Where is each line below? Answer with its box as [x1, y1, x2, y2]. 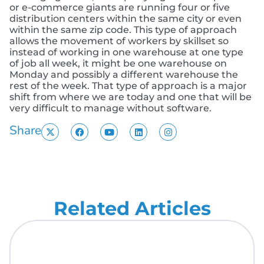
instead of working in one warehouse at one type [9, 47, 243, 58]
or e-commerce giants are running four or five [9, 2, 230, 14]
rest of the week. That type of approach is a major [9, 80, 247, 92]
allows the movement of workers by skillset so [9, 35, 229, 47]
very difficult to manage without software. [9, 103, 212, 114]
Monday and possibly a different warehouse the [9, 69, 238, 81]
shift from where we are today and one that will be [9, 91, 252, 103]
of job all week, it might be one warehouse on [9, 58, 227, 70]
